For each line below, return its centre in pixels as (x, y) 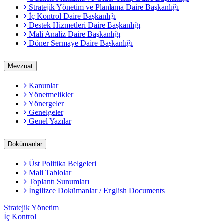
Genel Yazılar (49, 121)
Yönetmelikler (50, 95)
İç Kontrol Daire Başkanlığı (71, 16)
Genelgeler (45, 112)
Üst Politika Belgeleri (61, 164)
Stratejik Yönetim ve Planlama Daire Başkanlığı (103, 7)
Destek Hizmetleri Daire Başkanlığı (84, 25)
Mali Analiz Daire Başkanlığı (74, 34)
